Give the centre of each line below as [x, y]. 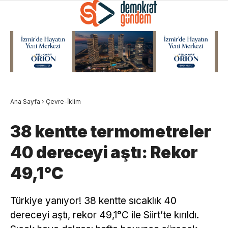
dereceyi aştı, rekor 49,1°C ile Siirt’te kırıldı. [105, 215]
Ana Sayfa [25, 101]
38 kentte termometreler [111, 131]
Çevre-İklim [63, 101]
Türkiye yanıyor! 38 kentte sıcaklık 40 [93, 201]
